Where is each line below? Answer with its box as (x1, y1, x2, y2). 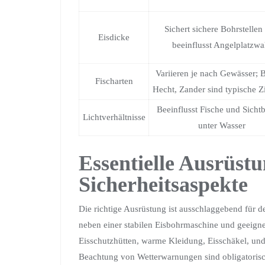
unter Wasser (198, 121, 245, 130)
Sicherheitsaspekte (79, 172, 248, 196)
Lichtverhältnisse (82, 112, 146, 122)
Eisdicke (98, 33, 130, 42)
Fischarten (95, 76, 133, 86)
